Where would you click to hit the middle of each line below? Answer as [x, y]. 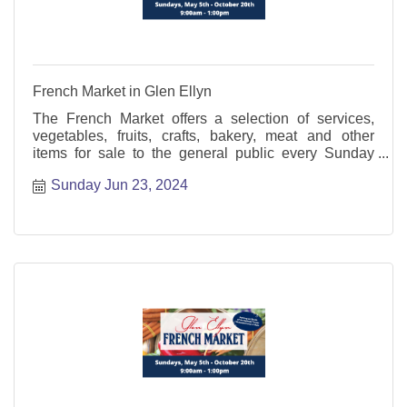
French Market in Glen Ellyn [122, 91]
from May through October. [117, 170]
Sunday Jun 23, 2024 [119, 185]
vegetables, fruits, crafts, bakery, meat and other [203, 135]
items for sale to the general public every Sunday [203, 153]
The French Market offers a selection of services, [203, 118]
